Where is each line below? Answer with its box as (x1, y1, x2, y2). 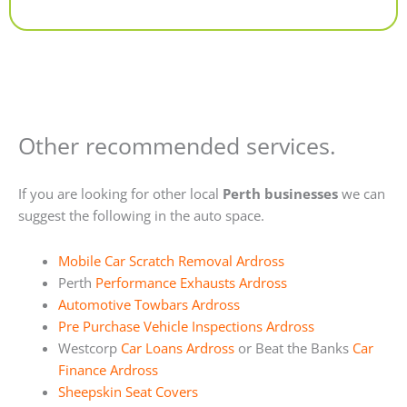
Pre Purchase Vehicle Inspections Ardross (57, 316, 314, 335)
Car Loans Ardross (120, 338, 234, 357)
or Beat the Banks (233, 338, 352, 357)
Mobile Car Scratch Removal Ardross (57, 251, 284, 270)
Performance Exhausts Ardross (94, 273, 287, 292)
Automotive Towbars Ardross (57, 294, 240, 313)
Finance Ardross (57, 360, 158, 379)
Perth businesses (223, 184, 338, 203)
